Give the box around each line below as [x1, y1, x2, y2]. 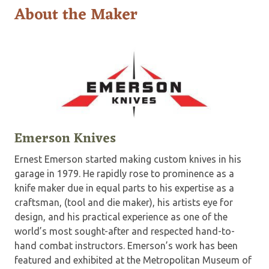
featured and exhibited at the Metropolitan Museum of [14, 254, 252, 265]
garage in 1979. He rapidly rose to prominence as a [14, 168, 234, 179]
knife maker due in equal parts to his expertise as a [14, 182, 234, 193]
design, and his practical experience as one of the [14, 211, 228, 222]
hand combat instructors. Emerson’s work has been [14, 240, 238, 251]
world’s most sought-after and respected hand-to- [14, 225, 235, 237]
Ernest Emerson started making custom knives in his [14, 153, 241, 165]
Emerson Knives [14, 127, 116, 151]
